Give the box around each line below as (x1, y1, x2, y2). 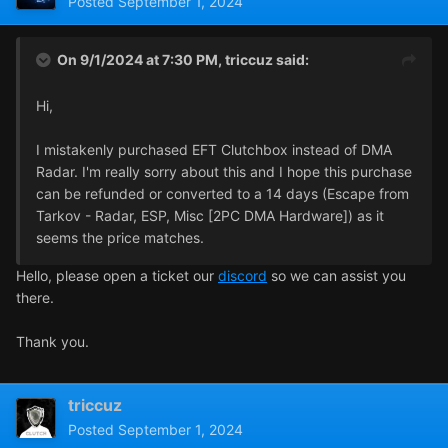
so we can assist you (267, 267, 406, 285)
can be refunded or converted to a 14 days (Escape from (36, 185, 409, 203)
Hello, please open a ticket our (16, 267, 218, 285)
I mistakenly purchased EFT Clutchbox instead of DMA (36, 141, 392, 159)
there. (16, 289, 54, 307)
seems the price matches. (36, 229, 204, 247)
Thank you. (16, 333, 89, 351)
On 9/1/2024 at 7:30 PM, (57, 51, 225, 69)
